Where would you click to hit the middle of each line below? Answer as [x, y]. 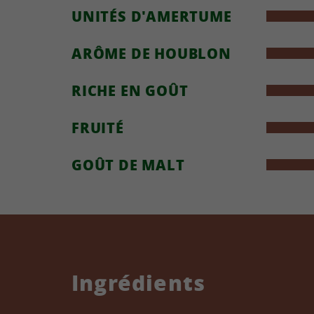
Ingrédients [139, 282]
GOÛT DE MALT [128, 165]
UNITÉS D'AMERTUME [152, 16]
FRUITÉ [98, 128]
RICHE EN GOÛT [130, 90]
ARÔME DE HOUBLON [151, 53]
